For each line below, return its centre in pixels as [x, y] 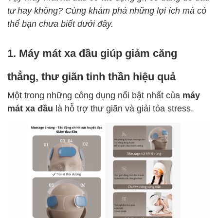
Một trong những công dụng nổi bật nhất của [95, 95]
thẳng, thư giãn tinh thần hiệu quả [91, 76]
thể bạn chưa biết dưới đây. [60, 23]
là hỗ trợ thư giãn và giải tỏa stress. [123, 108]
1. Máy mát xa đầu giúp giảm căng [92, 53]
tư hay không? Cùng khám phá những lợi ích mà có [107, 10]
